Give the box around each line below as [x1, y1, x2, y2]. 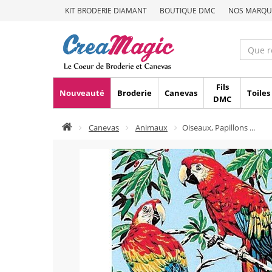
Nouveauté [59, 87, 104, 98]
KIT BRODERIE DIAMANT [65, 5, 147, 16]
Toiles [247, 87, 270, 98]
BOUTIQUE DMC [160, 5, 216, 16]
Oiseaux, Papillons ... [182, 122, 255, 133]
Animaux [135, 122, 168, 133]
